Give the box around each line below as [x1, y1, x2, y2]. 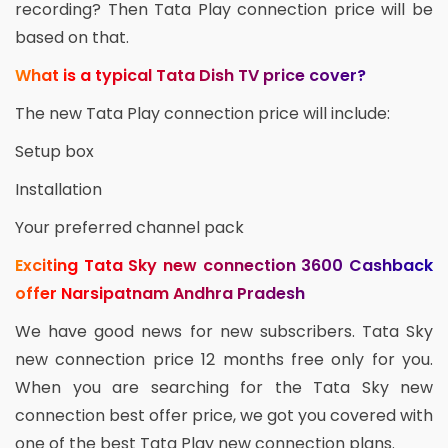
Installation [15, 178, 102, 202]
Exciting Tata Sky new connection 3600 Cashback [15, 254, 433, 278]
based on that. [15, 26, 129, 50]
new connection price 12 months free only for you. [15, 348, 433, 372]
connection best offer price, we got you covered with [15, 404, 433, 428]
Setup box [15, 140, 94, 164]
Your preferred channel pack [15, 216, 244, 240]
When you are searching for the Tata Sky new [15, 376, 433, 400]
